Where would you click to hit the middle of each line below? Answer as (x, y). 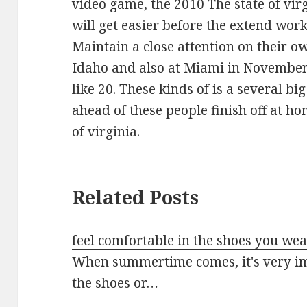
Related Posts (136, 197)
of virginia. (106, 131)
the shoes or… (115, 283)
